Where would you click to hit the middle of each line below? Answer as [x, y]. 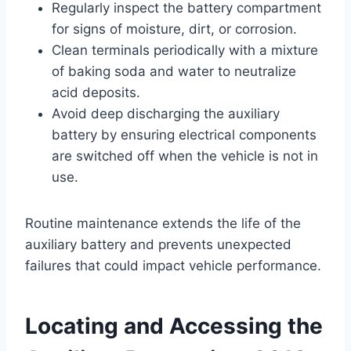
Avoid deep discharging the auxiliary [166, 113]
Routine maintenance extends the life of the [163, 223]
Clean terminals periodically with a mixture [185, 50]
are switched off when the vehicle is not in [185, 156]
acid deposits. [96, 92]
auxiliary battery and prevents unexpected [158, 244]
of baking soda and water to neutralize [174, 71]
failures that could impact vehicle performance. [173, 265]
